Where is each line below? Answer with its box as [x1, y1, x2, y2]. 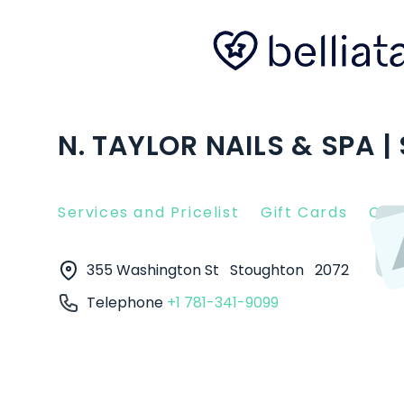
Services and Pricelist [58, 202, 240, 223]
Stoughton [230, 260, 308, 280]
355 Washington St [87, 260, 223, 280]
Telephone [87, 292, 167, 313]
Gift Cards [261, 202, 348, 223]
